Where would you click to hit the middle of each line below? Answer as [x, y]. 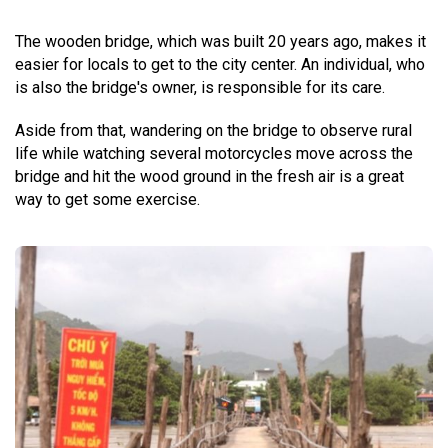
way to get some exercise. [107, 199]
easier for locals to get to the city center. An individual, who [220, 64]
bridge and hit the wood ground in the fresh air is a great [209, 176]
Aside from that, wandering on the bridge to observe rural [213, 130]
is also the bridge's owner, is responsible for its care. [200, 87]
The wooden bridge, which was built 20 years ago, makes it [220, 41]
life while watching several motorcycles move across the [214, 153]
